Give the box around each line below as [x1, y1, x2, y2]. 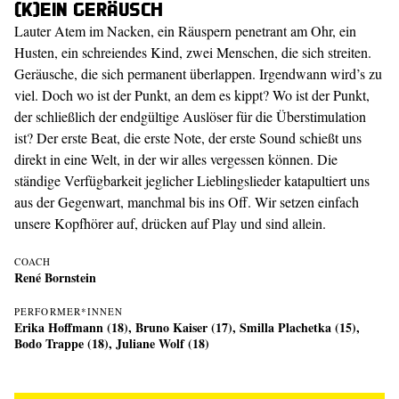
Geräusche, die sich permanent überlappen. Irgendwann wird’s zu [14, 64, 382, 83]
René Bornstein [14, 268, 96, 287]
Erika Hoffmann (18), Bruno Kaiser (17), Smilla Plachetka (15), [14, 318, 360, 337]
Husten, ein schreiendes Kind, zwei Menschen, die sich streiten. [14, 43, 371, 61]
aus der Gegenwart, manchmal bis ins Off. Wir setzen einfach [14, 192, 359, 211]
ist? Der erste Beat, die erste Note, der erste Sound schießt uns [14, 128, 362, 147]
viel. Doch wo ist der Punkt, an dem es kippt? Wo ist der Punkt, [14, 85, 370, 104]
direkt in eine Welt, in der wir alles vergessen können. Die [14, 150, 338, 168]
